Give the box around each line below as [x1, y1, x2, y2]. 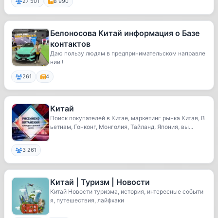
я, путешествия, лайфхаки [50, 197, 124, 204]
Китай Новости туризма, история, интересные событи [50, 188, 203, 195]
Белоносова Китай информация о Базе [50, 28, 200, 38]
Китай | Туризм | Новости [50, 177, 150, 187]
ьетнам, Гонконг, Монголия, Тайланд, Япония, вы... [50, 123, 193, 130]
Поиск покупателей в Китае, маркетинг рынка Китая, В [50, 114, 205, 122]
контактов [50, 39, 91, 49]
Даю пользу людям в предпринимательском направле [50, 50, 205, 57]
